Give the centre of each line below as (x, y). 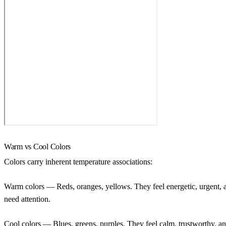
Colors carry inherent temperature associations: (78, 161)
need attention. (27, 199)
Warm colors (24, 186)
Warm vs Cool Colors (38, 146)
